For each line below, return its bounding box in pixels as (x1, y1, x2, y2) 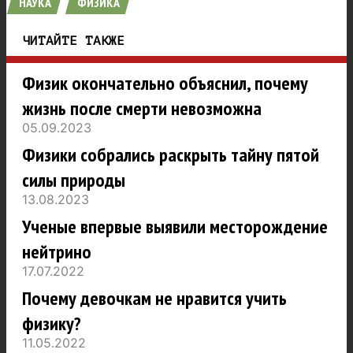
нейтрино (22, 240, 91, 265)
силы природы (22, 168, 125, 193)
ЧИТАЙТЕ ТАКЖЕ (22, 34, 124, 49)
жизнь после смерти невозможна (22, 96, 262, 121)
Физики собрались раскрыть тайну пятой (22, 143, 319, 168)
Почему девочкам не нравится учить (22, 286, 287, 311)
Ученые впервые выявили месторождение (22, 214, 328, 240)
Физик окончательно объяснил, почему (22, 71, 308, 96)
